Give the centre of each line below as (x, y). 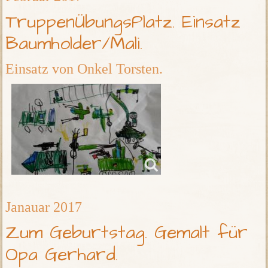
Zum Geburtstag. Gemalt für (127, 233)
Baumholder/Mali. (78, 44)
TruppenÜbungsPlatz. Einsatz (123, 22)
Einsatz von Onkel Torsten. (84, 69)
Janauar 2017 (44, 207)
